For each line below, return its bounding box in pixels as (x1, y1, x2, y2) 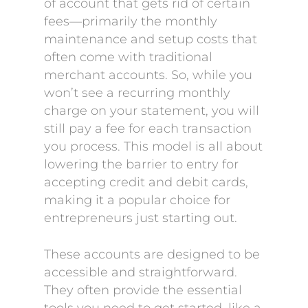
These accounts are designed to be (44, 247, 260, 262)
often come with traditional (44, 49, 212, 65)
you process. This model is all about (44, 139, 263, 154)
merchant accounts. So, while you (44, 67, 252, 82)
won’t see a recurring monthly (44, 85, 230, 100)
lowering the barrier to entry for (44, 157, 239, 172)
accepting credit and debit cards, (44, 175, 248, 190)
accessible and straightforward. (44, 265, 237, 280)
